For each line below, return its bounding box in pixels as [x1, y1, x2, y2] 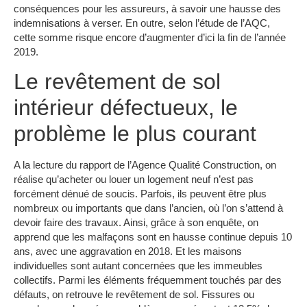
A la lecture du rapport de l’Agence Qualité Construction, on [14, 158, 276, 171]
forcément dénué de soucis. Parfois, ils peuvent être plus [14, 187, 267, 199]
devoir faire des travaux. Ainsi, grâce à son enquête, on [14, 216, 258, 228]
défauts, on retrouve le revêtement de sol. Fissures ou [14, 288, 254, 300]
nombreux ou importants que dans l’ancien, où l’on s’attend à [14, 201, 283, 214]
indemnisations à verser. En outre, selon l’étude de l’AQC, [14, 16, 270, 29]
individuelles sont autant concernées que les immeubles [14, 259, 262, 271]
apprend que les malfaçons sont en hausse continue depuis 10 [14, 230, 292, 243]
